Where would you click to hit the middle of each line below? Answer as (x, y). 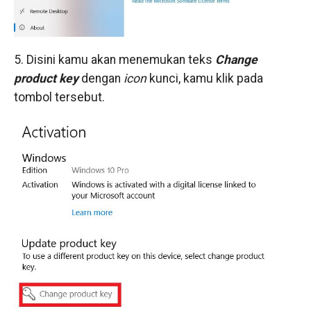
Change (236, 60)
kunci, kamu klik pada (206, 79)
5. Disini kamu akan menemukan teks (114, 60)
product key (46, 79)
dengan (102, 79)
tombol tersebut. (59, 98)
